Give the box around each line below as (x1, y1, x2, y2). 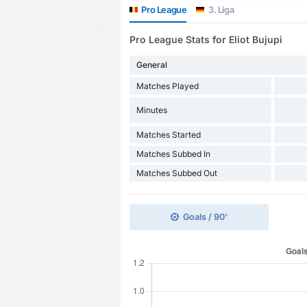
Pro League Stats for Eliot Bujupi (129, 34, 282, 46)
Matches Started (136, 129, 201, 140)
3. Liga (206, 3, 234, 15)
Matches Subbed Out (136, 168, 217, 179)
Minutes (136, 105, 167, 116)
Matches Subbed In (136, 149, 210, 160)
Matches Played (136, 80, 199, 91)
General (136, 60, 167, 71)
